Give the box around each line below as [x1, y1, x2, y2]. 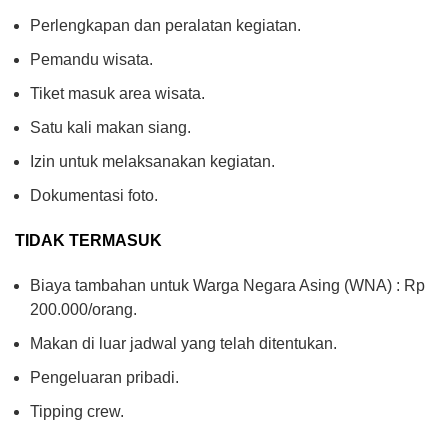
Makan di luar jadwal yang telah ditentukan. [30, 334, 337, 352]
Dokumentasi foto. [30, 186, 158, 204]
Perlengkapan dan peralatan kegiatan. [30, 16, 301, 34]
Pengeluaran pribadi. [30, 368, 179, 386]
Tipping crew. [30, 402, 124, 420]
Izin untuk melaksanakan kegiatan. [30, 152, 275, 170]
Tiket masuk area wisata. [30, 84, 205, 102]
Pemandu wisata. [30, 50, 153, 68]
